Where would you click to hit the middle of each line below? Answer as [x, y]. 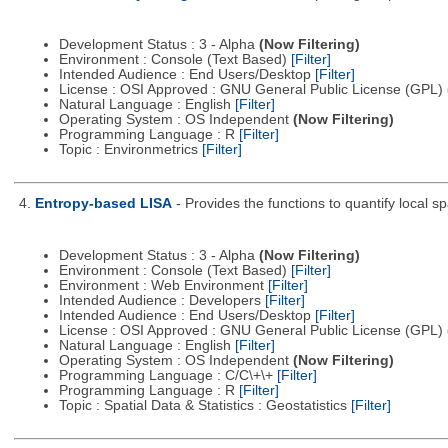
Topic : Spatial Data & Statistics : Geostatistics [204, 405]
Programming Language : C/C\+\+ [167, 375]
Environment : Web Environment [163, 285]
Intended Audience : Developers [161, 300]
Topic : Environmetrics [130, 150]
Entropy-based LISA [103, 204]
